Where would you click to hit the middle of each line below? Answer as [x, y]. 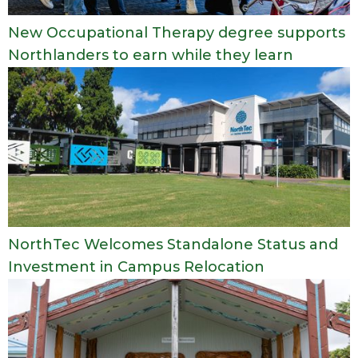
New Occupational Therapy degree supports [177, 32]
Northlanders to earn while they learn [151, 55]
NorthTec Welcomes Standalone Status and [173, 244]
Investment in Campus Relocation [136, 267]
